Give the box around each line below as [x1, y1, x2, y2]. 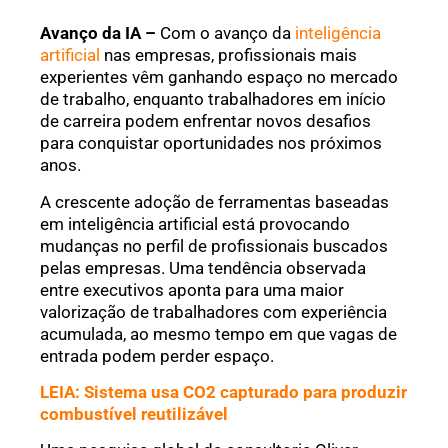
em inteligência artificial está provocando [40, 213, 350, 234]
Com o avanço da [156, 23, 295, 44]
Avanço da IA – [40, 23, 156, 44]
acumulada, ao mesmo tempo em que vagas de [40, 323, 397, 344]
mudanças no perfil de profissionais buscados [40, 235, 388, 256]
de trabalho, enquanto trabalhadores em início [40, 89, 386, 110]
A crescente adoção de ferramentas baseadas [40, 191, 389, 212]
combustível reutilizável [40, 404, 228, 425]
